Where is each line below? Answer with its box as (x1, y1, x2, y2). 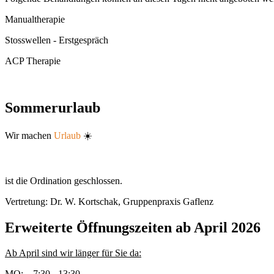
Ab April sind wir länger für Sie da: (5, 248, 141, 259)
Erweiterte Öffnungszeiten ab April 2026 (5, 219, 261, 235)
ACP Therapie (5, 55, 61, 66)
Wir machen (5, 130, 54, 141)
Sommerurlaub (5, 99, 100, 116)
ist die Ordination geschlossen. (5, 175, 122, 186)
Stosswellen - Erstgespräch (5, 34, 108, 45)
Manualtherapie (5, 13, 65, 24)
